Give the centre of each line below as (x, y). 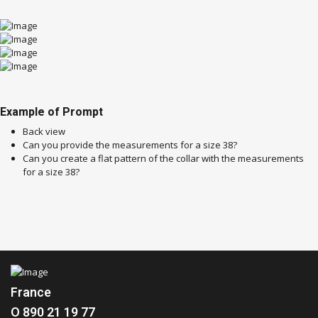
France (31, 293)
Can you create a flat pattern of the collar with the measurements (163, 158)
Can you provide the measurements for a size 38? (130, 145)
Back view (44, 131)
